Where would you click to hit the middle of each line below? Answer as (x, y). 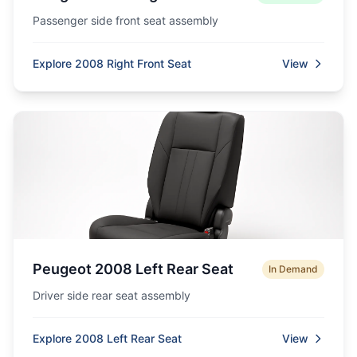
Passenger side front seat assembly (126, 20)
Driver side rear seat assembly (112, 295)
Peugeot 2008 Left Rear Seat (133, 269)
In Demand (293, 269)
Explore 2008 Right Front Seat (112, 63)
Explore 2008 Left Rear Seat (107, 338)
